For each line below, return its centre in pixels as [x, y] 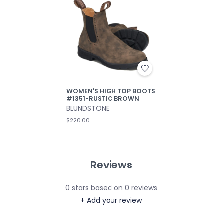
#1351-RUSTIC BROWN [103, 98]
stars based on [97, 188]
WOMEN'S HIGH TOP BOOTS [111, 91]
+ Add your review [111, 200]
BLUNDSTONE [88, 108]
